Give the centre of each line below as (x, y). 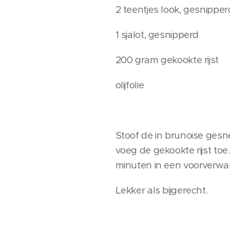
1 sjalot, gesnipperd (157, 35)
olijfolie (130, 85)
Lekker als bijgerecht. (161, 190)
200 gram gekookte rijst (167, 60)
